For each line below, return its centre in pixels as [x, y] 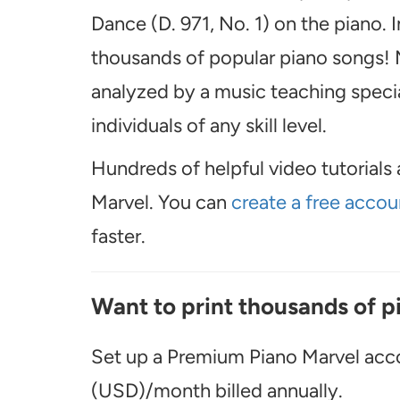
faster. [118, 236]
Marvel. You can [161, 202]
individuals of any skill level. [209, 125]
